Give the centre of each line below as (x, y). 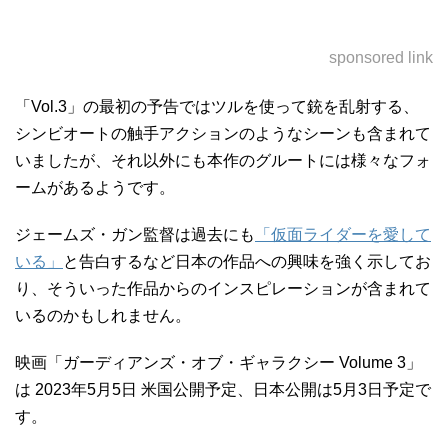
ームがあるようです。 (95, 187)
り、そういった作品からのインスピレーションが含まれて (223, 288)
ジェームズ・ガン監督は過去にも (135, 234)
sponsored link (381, 57)
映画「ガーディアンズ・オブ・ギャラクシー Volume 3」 (218, 362)
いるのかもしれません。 (103, 315)
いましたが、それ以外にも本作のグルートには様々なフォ (223, 160)
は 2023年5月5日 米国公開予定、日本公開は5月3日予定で (223, 389)
